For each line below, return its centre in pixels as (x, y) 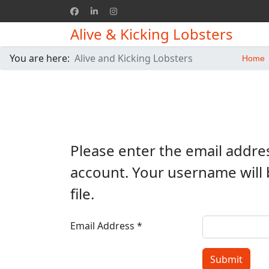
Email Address (102, 226)
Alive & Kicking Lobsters (152, 34)
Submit (226, 259)
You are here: (42, 58)
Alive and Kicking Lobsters (134, 58)
